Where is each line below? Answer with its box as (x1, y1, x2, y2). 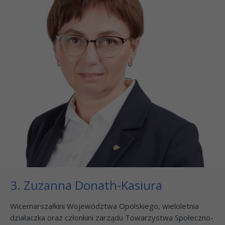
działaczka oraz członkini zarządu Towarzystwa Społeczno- (10, 212, 213, 223)
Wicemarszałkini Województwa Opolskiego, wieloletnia (10, 201, 199, 211)
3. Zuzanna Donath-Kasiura (10, 177, 162, 194)
